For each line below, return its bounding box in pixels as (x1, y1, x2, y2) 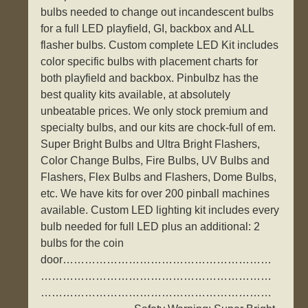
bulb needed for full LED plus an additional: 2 (41, 221, 261, 233)
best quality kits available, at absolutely (41, 89, 231, 101)
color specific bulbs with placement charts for (41, 56, 258, 68)
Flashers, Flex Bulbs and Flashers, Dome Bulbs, (41, 171, 277, 184)
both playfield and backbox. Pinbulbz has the (41, 72, 259, 85)
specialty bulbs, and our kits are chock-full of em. (41, 122, 276, 134)
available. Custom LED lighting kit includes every (41, 204, 280, 217)
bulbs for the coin (41, 237, 124, 250)
